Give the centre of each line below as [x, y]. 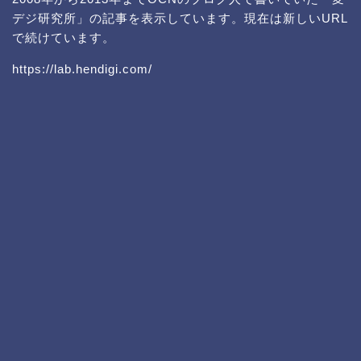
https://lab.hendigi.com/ [82, 68]
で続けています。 [64, 37]
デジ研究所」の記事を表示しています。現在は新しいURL [180, 18]
